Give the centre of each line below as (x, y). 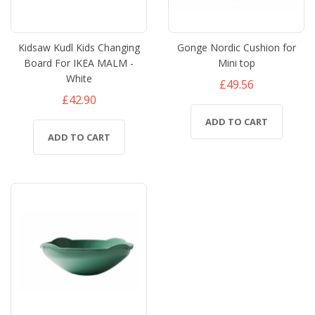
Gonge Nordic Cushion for (236, 47)
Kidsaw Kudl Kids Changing (79, 47)
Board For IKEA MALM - (79, 63)
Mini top (236, 63)
